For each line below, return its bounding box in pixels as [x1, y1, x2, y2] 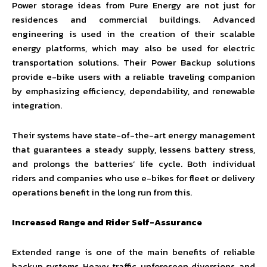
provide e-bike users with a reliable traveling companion [12, 70, 255, 83]
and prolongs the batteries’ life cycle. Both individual [12, 157, 255, 170]
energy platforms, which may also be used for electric [12, 41, 255, 55]
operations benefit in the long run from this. [12, 185, 192, 199]
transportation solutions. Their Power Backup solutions [12, 55, 255, 69]
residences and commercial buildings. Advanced [12, 13, 255, 26]
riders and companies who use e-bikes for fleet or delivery [12, 171, 255, 185]
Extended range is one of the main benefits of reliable [12, 245, 255, 259]
